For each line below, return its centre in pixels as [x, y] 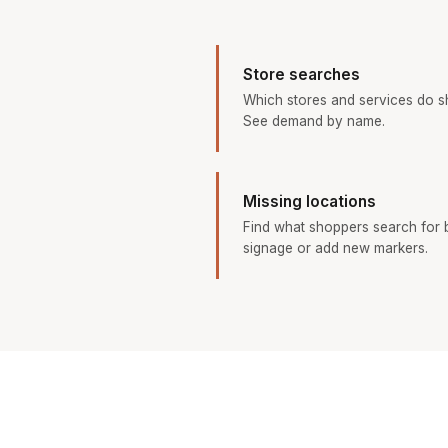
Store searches [301, 75]
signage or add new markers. [335, 248]
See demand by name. [314, 121]
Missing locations [309, 202]
